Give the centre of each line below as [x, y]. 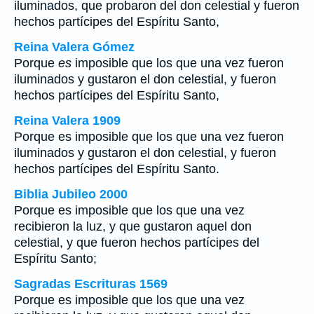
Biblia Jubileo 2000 [71, 194]
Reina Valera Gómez [74, 47]
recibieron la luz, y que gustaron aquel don [133, 226]
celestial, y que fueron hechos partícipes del [137, 243]
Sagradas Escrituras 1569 [91, 284]
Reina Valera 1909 [67, 121]
